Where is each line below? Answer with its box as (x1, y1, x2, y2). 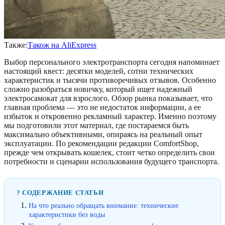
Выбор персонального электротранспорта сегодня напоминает (4, 58, 219, 66)
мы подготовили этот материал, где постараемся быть (4, 121, 189, 130)
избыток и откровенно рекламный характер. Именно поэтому (4, 112, 216, 121)
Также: (4, 41, 28, 49)
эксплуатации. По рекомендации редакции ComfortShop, (4, 139, 199, 148)
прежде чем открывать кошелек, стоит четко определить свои (4, 148, 215, 157)
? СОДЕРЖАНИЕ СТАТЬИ (17, 189, 104, 196)
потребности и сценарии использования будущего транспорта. (4, 157, 219, 166)
